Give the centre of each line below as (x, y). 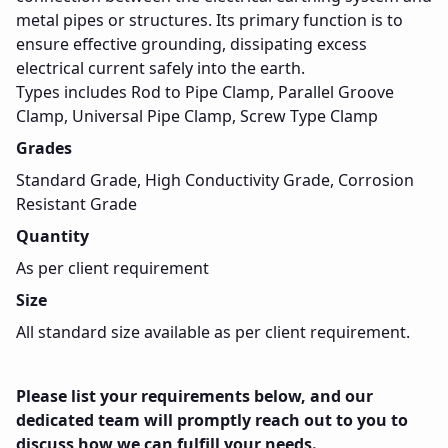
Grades (44, 148)
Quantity (52, 236)
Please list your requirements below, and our (194, 396)
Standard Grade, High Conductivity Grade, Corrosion (215, 180)
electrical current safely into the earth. (160, 68)
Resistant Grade (76, 204)
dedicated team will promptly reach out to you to (212, 420)
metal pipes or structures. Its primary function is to (209, 20)
